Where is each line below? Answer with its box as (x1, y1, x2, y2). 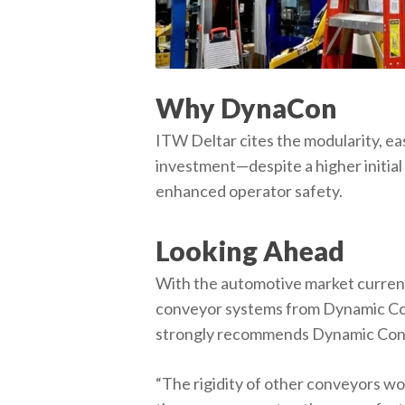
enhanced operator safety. (155, 181, 344, 201)
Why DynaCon (155, 91, 338, 124)
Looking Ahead (155, 234, 345, 267)
